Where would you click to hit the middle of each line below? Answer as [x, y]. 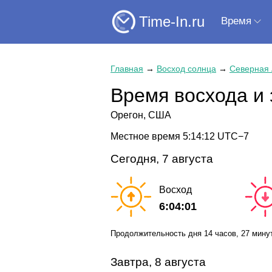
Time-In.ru [172, 21]
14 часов [220, 233]
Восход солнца [186, 69]
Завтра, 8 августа [158, 262]
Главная [127, 69]
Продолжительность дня [157, 233]
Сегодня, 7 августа [162, 158]
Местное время [147, 136]
